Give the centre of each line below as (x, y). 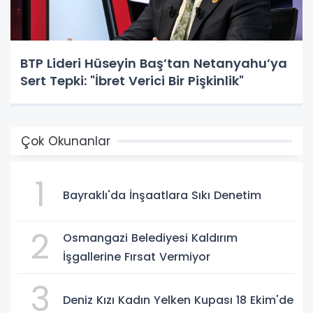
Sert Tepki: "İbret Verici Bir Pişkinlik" (132, 81)
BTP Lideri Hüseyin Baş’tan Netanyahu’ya (154, 64)
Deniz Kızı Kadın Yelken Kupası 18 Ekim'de (178, 300)
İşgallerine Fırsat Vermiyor (137, 257)
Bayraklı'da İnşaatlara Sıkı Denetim (162, 195)
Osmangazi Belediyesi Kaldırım (150, 238)
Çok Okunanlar (66, 141)
